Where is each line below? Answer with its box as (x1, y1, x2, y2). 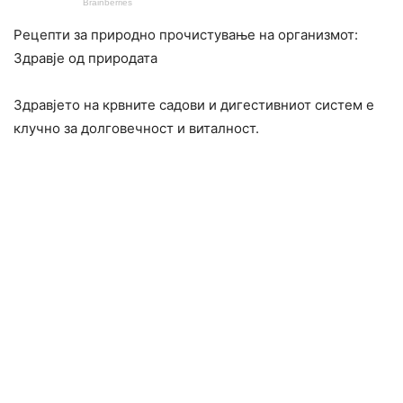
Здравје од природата (13, 49, 157, 67)
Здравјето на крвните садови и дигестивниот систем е (13, 95, 374, 113)
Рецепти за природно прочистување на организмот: (13, 25, 358, 43)
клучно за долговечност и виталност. (13, 119, 259, 137)
